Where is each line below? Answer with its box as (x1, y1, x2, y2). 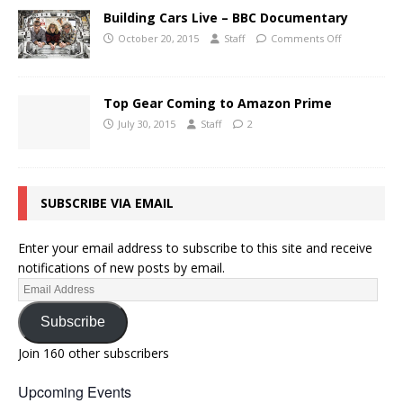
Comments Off (271, 31, 341, 45)
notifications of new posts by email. (18, 258, 225, 276)
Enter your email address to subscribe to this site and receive (18, 238, 372, 256)
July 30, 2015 (118, 116, 175, 130)
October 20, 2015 (118, 31, 199, 45)
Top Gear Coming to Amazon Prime (103, 94, 332, 112)
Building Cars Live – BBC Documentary (103, 8, 348, 26)
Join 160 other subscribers (18, 344, 169, 362)
